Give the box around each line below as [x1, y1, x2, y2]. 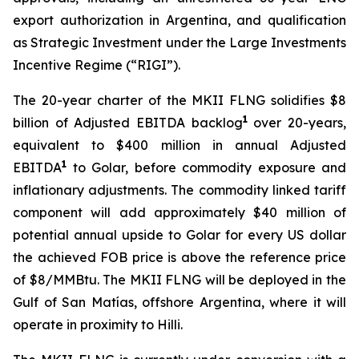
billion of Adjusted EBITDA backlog [13, 115, 243, 131]
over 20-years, [247, 115, 347, 131]
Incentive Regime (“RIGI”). [13, 57, 180, 73]
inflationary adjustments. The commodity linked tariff [13, 182, 346, 198]
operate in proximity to [13, 317, 157, 333]
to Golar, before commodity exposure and [67, 159, 346, 175]
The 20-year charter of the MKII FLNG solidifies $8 [13, 92, 346, 108]
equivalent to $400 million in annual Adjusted [13, 137, 346, 153]
